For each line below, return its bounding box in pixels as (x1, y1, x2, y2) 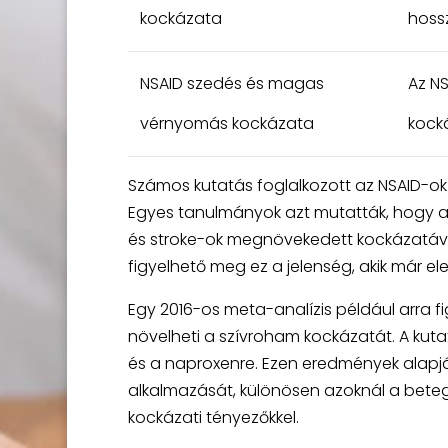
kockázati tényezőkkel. (127, 406, 299, 429)
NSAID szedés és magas (139, 72, 324, 95)
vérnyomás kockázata (139, 112, 314, 135)
